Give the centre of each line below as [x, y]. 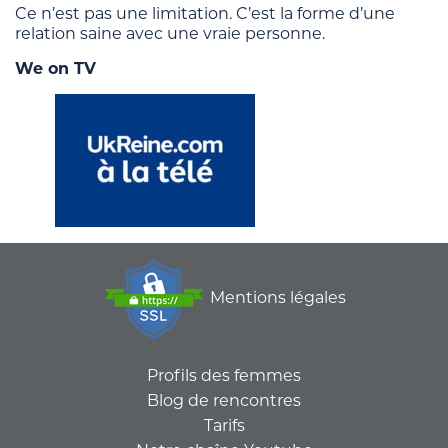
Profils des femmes [224, 376]
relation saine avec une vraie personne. [170, 34]
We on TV [55, 69]
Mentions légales [277, 298]
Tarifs [224, 426]
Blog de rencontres [224, 401]
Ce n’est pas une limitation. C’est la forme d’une [205, 14]
